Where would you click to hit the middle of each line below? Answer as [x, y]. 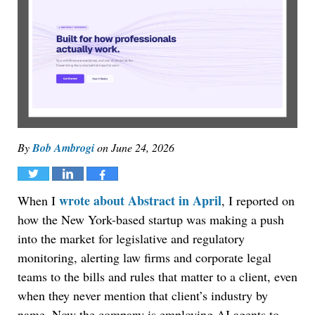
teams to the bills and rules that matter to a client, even [157, 277]
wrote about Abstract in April [140, 201]
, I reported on [258, 201]
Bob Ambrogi [63, 148]
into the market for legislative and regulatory [131, 239]
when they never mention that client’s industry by [143, 296]
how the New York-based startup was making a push [151, 220]
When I [38, 201]
